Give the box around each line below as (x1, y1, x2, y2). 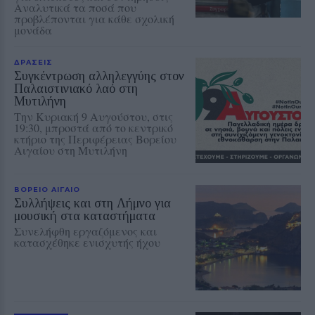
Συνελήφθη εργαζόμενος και (14, 224, 157, 239)
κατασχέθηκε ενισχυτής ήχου (14, 235, 160, 250)
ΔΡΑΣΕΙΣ (14, 58, 53, 67)
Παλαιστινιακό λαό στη (14, 82, 138, 96)
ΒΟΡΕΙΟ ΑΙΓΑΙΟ (14, 185, 80, 194)
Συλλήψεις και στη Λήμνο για (14, 196, 171, 211)
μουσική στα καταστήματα (14, 209, 155, 224)
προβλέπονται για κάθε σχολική (14, 11, 174, 27)
